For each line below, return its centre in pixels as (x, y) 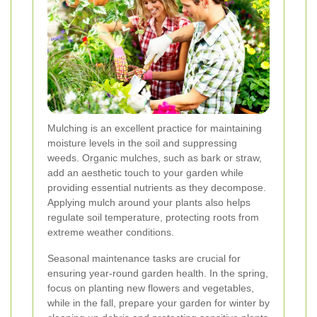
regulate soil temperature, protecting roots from (153, 217)
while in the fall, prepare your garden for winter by (158, 302)
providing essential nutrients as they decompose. (157, 187)
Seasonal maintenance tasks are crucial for (144, 258)
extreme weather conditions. (111, 232)
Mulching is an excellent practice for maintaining (155, 128)
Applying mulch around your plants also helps (149, 202)
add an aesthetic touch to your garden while (145, 172)
